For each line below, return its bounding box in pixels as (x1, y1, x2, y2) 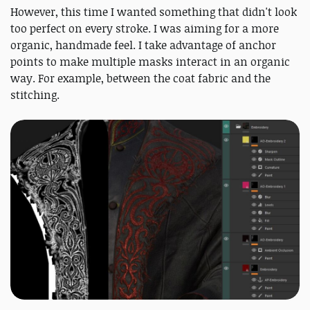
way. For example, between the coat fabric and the (10, 71, 271, 86)
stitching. (10, 87, 60, 103)
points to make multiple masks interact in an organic (10, 54, 290, 70)
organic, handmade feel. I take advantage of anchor (10, 37, 276, 53)
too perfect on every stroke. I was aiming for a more (10, 21, 279, 37)
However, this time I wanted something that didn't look (10, 4, 297, 20)
